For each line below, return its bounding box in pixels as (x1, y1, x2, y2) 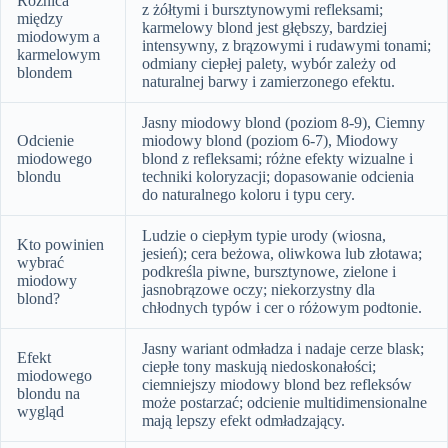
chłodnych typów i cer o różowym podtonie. (142, 298, 422, 316)
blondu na (17, 384, 80, 402)
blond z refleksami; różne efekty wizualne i (142, 149, 413, 167)
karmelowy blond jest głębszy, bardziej (142, 18, 387, 36)
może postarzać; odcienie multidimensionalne (142, 393, 427, 411)
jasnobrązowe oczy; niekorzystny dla (142, 280, 375, 298)
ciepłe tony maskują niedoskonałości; (142, 357, 376, 375)
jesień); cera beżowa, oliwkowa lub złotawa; (142, 244, 422, 262)
